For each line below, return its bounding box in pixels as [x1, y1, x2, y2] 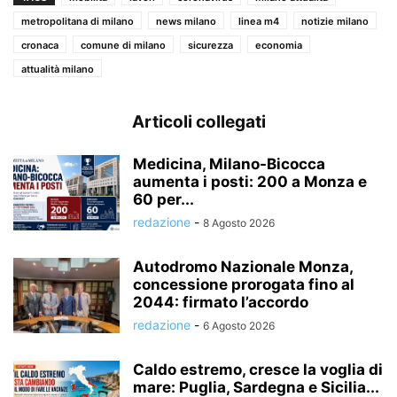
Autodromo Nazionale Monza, [133, 257, 353, 276]
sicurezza [188, 38, 233, 51]
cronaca [21, 38, 58, 51]
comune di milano [81, 38, 166, 51]
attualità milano [21, 62, 94, 75]
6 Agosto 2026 [203, 318, 275, 332]
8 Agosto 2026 [203, 215, 275, 230]
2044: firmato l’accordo [133, 292, 308, 311]
